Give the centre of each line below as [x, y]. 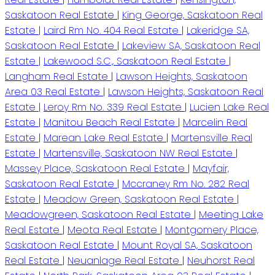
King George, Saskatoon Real [192, 15]
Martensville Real [212, 138]
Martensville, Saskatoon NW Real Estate [140, 153]
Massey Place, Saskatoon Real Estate [96, 169]
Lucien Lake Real [229, 107]
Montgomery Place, [212, 230]
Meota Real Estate [114, 230]
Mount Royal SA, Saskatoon [187, 246]
